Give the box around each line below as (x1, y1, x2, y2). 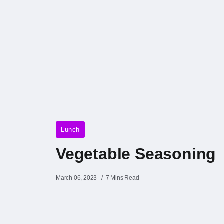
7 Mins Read (105, 174, 139, 181)
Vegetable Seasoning (56, 144, 216, 163)
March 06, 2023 (56, 174, 97, 181)
